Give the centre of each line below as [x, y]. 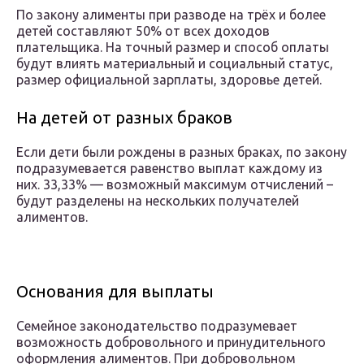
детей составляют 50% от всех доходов [143, 31]
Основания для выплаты [115, 292]
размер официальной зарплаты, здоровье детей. [169, 80]
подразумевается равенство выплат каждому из [169, 169]
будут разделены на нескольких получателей [158, 201]
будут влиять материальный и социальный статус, [175, 64]
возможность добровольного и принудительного [171, 342]
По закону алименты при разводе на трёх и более [171, 15]
